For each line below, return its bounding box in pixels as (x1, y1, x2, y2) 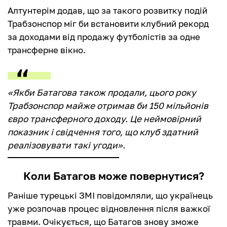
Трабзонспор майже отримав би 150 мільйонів (8, 100, 208, 111)
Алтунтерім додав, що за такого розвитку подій (8, 5, 207, 16)
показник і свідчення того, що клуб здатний (8, 127, 198, 138)
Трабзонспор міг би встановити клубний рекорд (8, 18, 209, 29)
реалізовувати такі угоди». (8, 140, 125, 151)
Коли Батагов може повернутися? (23, 169, 204, 183)
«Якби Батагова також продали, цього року (8, 87, 196, 98)
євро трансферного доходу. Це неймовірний (8, 113, 201, 125)
